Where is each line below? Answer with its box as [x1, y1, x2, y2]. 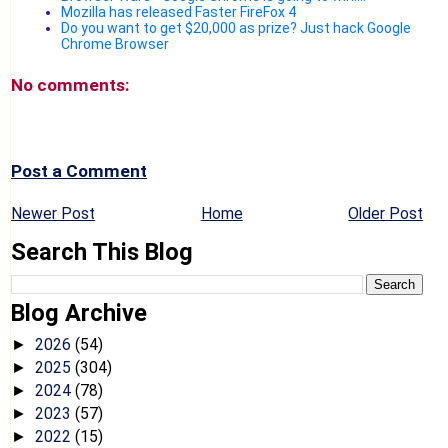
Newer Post [11, 203, 95, 223]
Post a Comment [11, 160, 147, 181]
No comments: [11, 74, 129, 95]
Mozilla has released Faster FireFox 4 [61, 3, 296, 20]
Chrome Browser [61, 35, 169, 52]
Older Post [348, 203, 424, 223]
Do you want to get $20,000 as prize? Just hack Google [61, 19, 411, 36]
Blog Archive [11, 299, 147, 328]
